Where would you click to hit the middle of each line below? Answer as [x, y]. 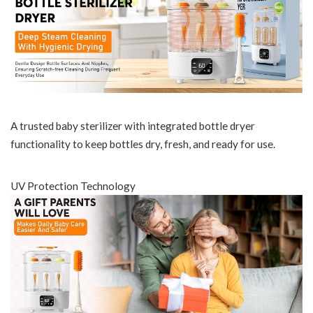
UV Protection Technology [73, 186]
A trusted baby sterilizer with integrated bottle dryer [133, 126]
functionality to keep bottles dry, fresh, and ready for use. [143, 144]
